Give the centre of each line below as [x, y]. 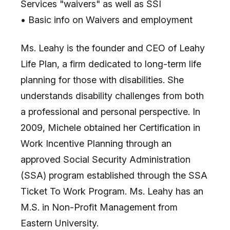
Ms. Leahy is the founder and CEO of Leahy [113, 48]
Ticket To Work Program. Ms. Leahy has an [112, 191]
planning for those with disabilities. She [102, 80]
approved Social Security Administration [106, 159]
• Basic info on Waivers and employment [107, 20]
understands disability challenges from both [112, 95]
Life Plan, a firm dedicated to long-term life [111, 64]
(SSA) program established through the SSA [114, 175]
